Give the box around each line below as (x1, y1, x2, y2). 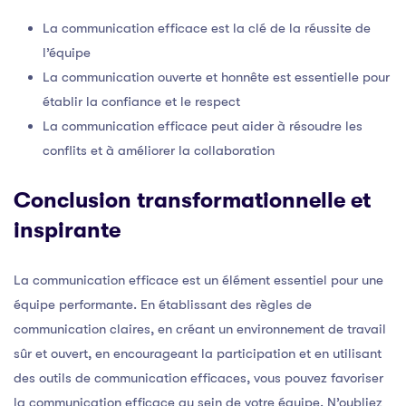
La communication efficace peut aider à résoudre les (43, 117, 362, 134)
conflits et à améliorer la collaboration (43, 141, 275, 159)
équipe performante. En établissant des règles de (14, 295, 312, 313)
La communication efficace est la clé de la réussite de (43, 19, 371, 36)
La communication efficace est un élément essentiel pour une (14, 271, 383, 288)
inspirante (14, 217, 121, 243)
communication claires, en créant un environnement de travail (14, 320, 386, 337)
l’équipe (43, 43, 91, 61)
